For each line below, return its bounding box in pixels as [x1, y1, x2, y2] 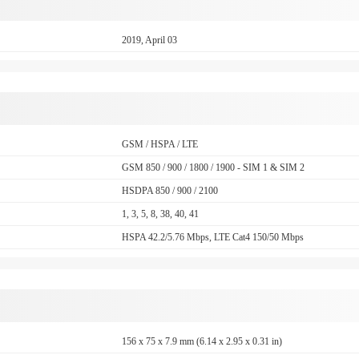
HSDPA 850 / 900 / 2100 [122, 185, 219, 196]
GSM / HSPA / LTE [122, 139, 199, 150]
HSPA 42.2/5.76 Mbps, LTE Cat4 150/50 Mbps [122, 232, 305, 243]
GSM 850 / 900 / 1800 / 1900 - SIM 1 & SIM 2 [122, 162, 305, 173]
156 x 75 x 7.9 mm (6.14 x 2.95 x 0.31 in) [122, 336, 283, 347]
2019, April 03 [122, 34, 178, 46]
